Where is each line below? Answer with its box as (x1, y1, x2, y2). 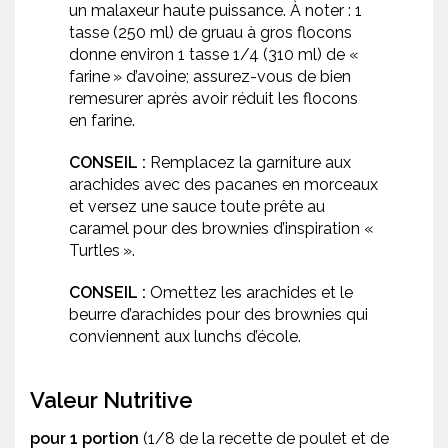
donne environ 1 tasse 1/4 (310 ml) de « (69, 45, 362, 65)
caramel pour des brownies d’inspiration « (69, 219, 377, 239)
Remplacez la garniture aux (146, 153, 351, 173)
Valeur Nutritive (30, 387, 193, 414)
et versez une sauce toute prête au (69, 197, 325, 217)
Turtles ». (69, 241, 135, 261)
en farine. (69, 111, 135, 131)
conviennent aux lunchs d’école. (69, 327, 301, 347)
